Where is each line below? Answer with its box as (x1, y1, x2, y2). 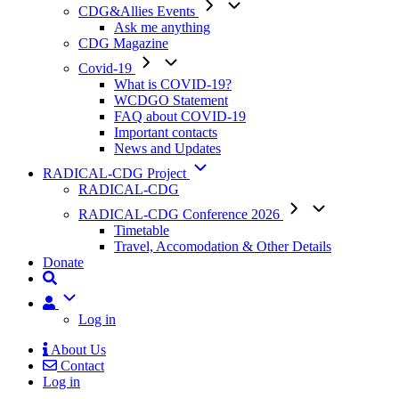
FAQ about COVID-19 (114, 109, 246, 124)
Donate (43, 255, 84, 270)
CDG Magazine (78, 36, 168, 51)
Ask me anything (114, 20, 210, 35)
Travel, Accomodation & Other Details (114, 239, 331, 254)
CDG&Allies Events (78, 4, 199, 19)
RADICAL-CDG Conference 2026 (78, 207, 283, 222)
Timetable (114, 223, 169, 238)
